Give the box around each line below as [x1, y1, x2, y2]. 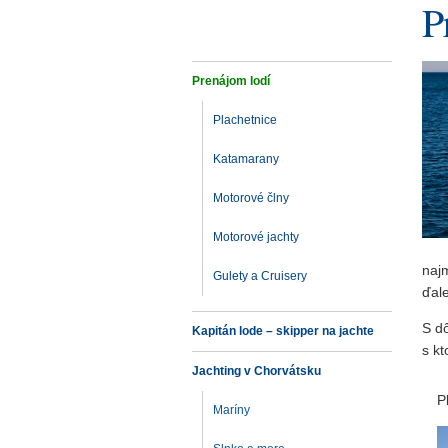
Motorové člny [213, 191, 289, 205]
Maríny [213, 403, 250, 417]
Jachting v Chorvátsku [192, 364, 321, 378]
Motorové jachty [213, 230, 299, 244]
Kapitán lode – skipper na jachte [192, 324, 374, 338]
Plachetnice [213, 113, 277, 127]
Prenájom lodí [192, 74, 270, 88]
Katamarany [213, 152, 279, 166]
